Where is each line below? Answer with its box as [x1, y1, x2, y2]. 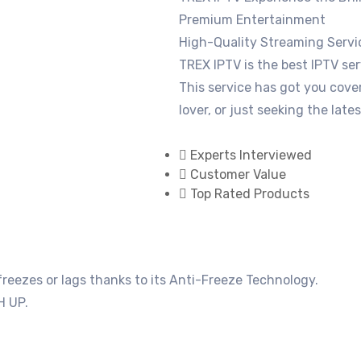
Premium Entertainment [179, 11, 326, 27]
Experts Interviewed [190, 147, 312, 163]
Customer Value [190, 166, 286, 182]
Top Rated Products [190, 185, 309, 201]
